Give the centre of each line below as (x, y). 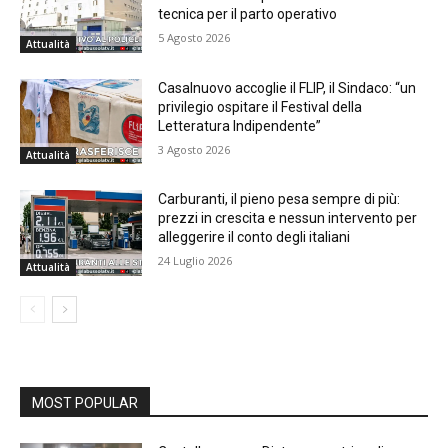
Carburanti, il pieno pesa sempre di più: (279, 199)
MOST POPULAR (85, 403)
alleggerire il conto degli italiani (254, 237)
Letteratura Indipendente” (240, 125)
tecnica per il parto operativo (248, 14)
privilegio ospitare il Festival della (260, 106)
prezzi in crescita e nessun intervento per (288, 218)
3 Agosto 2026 (194, 149)
